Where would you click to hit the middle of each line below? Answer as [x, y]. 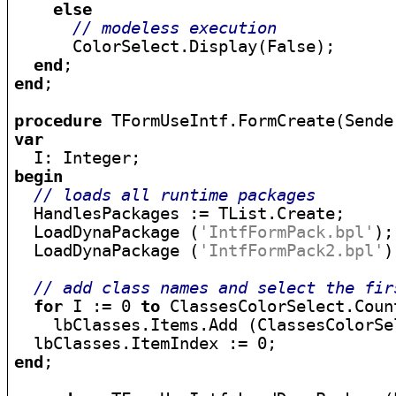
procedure [58, 121]
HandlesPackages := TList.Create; [180, 213]
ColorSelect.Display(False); [175, 46]
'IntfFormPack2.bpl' [292, 251]
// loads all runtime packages [175, 195]
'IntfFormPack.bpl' [287, 232]
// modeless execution [175, 28]
